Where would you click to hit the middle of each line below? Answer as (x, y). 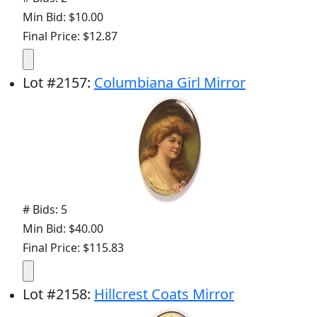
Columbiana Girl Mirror (170, 83)
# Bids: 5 (45, 210)
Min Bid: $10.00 (63, 17)
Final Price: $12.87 (70, 36)
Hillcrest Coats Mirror (164, 294)
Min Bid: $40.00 (63, 229)
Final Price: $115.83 (73, 248)
